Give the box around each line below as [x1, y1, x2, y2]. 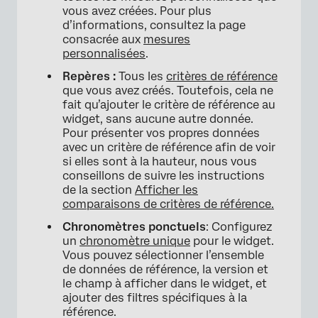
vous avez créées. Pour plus [62, 4, 212, 18]
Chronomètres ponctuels [62, 219, 206, 234]
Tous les [119, 69, 166, 83]
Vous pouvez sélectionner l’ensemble [62, 248, 264, 262]
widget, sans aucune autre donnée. [62, 111, 253, 126]
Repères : [62, 69, 119, 83]
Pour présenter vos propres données [62, 126, 260, 140]
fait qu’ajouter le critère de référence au [62, 97, 275, 111]
